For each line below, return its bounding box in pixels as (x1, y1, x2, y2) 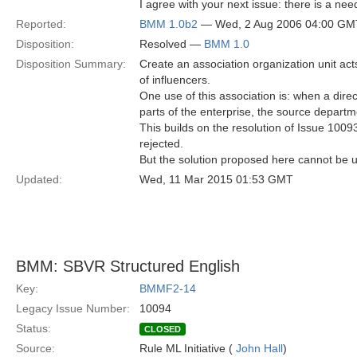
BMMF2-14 (139, 282, 196, 295)
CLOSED (144, 324, 181, 334)
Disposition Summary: (16, 57, 126, 70)
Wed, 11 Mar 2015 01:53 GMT (139, 173, 293, 186)
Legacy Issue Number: (16, 302, 130, 315)
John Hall (236, 342, 283, 355)
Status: (16, 322, 51, 335)
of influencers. (139, 73, 210, 86)
